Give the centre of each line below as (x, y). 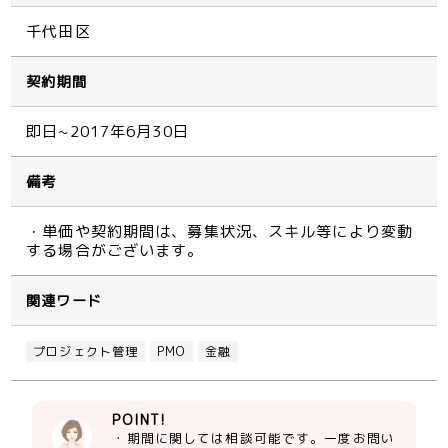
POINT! (139, 420)
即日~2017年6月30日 (107, 132)
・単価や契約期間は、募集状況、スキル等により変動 (220, 232)
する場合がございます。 (115, 251)
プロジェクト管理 (86, 352)
